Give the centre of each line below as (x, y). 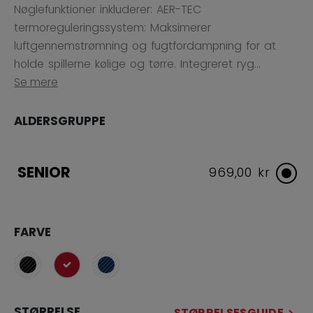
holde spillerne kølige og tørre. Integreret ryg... (137, 64)
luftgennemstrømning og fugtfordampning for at (145, 46)
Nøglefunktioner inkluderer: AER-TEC (108, 10)
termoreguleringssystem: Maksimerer (112, 28)
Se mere (36, 82)
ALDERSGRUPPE (60, 121)
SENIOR (44, 173)
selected (90, 272)
